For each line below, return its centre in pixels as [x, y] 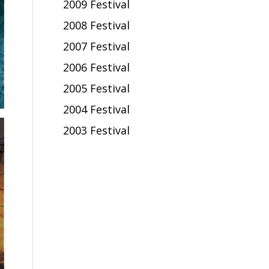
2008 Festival [97, 25]
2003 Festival [97, 130]
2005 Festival [97, 88]
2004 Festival [97, 109]
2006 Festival [97, 67]
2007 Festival [97, 46]
